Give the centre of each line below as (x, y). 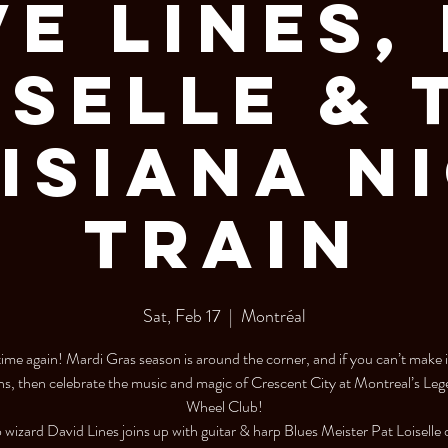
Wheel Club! (224, 406)
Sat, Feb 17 (181, 316)
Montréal (273, 316)
